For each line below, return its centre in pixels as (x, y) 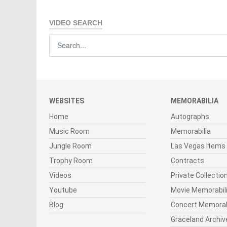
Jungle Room (70, 146)
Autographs (190, 116)
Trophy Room (71, 160)
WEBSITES (67, 101)
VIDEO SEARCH (76, 23)
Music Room (69, 131)
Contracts (187, 160)
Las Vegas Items (198, 146)
